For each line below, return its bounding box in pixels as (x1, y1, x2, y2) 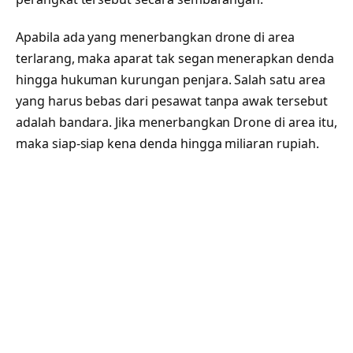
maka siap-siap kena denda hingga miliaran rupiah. (16, 134, 319, 152)
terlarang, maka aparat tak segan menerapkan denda (16, 49, 334, 67)
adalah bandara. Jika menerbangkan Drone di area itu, (16, 113, 337, 131)
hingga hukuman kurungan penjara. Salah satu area (16, 70, 325, 88)
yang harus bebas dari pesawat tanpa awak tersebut (16, 91, 328, 110)
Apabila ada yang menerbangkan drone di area (16, 28, 295, 46)
